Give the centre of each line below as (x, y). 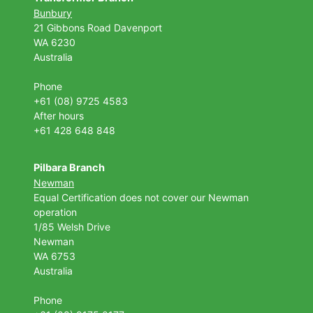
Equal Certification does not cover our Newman (141, 197)
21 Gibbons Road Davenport (99, 27)
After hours (59, 115)
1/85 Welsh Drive (72, 226)
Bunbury (53, 13)
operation (55, 212)
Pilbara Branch (69, 167)
